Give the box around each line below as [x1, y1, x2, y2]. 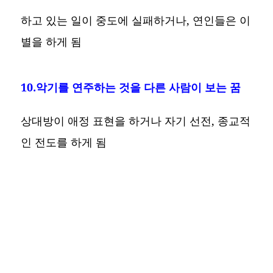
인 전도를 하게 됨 [21, 134, 107, 149]
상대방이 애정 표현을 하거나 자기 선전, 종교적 [21, 113, 251, 128]
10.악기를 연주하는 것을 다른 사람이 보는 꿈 [21, 79, 241, 94]
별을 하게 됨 [21, 34, 82, 49]
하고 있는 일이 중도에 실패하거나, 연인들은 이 [21, 12, 251, 27]
